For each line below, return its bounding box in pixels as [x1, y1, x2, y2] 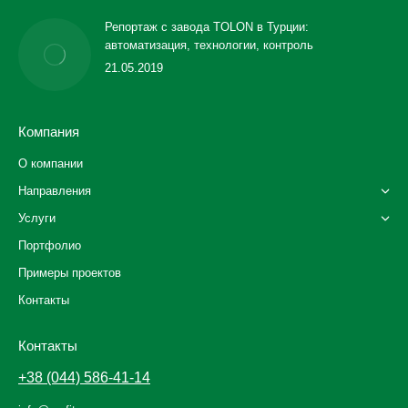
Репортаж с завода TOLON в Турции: [105, 20, 309, 34]
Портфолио [18, 239, 81, 252]
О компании [18, 157, 83, 170]
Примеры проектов [18, 266, 121, 280]
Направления [18, 184, 91, 198]
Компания [18, 124, 79, 139]
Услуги [18, 211, 56, 225]
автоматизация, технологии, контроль [105, 38, 313, 52]
